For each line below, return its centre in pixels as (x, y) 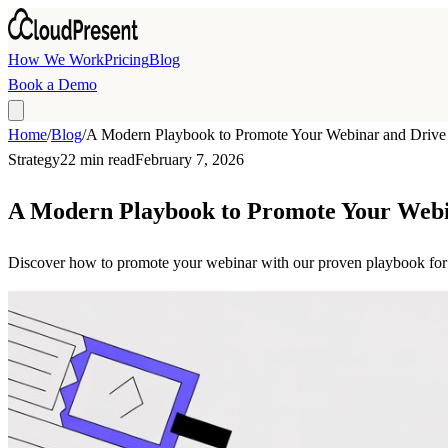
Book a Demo (52, 84)
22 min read (97, 159)
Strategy (34, 159)
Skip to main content (72, 19)
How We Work (56, 59)
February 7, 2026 (189, 159)
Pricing (126, 59)
